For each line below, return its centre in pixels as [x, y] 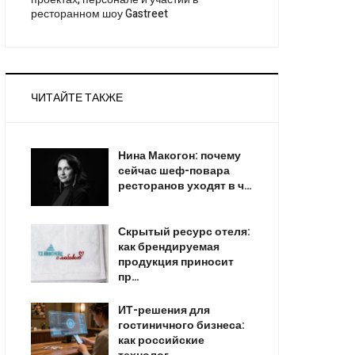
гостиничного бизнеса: [181, 326]
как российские [161, 341]
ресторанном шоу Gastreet [100, 13]
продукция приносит [176, 262]
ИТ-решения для [164, 311]
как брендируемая [168, 247]
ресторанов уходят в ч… [185, 185]
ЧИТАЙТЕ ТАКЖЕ [77, 97]
